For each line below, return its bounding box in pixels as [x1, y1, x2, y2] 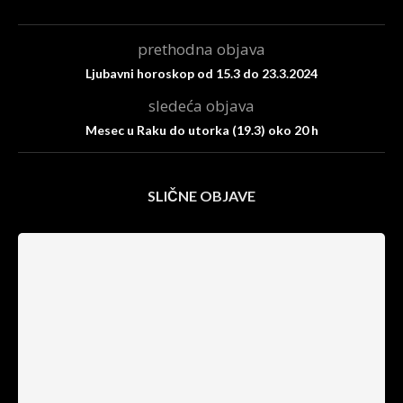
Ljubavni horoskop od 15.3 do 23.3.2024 [85, 66, 318, 81]
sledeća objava [148, 95, 255, 116]
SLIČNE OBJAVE [148, 187, 255, 204]
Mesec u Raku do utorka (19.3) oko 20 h [85, 122, 318, 138]
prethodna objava [138, 39, 265, 59]
